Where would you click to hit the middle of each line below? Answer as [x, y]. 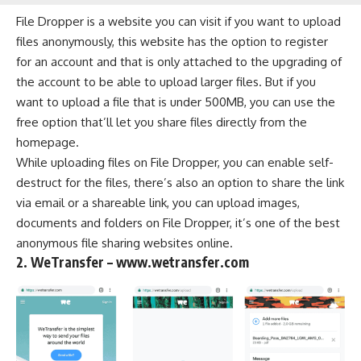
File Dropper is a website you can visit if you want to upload [178, 21]
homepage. [48, 142]
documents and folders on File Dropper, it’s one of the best [178, 222]
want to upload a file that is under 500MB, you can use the [176, 102]
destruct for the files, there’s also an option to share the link [180, 182]
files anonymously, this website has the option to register [172, 41]
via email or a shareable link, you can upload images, [158, 202]
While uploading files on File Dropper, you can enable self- [175, 162]
